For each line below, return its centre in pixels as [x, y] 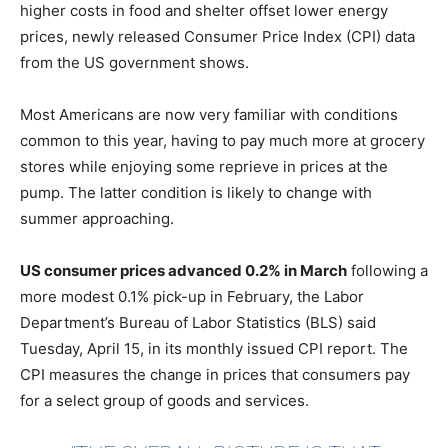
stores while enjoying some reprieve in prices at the [204, 167]
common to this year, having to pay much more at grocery [222, 141]
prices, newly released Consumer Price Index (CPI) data [217, 37]
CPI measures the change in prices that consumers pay [215, 375]
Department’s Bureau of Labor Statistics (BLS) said [198, 323]
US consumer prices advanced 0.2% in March [183, 271]
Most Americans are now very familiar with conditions [209, 115]
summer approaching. [97, 219]
